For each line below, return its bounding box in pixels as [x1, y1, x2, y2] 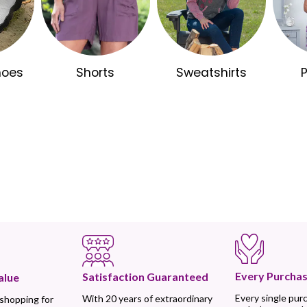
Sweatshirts [176, 64, 247, 82]
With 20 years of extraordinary [82, 293, 212, 305]
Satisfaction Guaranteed [82, 270, 208, 284]
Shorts [76, 64, 115, 82]
